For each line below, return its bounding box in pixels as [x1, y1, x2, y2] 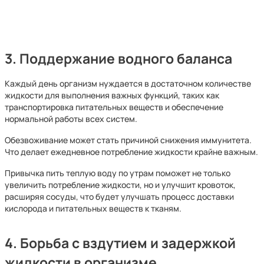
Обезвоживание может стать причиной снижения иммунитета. [5, 134, 252, 146]
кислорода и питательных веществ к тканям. [5, 203, 181, 214]
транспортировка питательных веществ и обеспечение [5, 101, 223, 113]
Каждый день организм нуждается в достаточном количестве [5, 78, 251, 89]
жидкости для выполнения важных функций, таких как [5, 90, 219, 101]
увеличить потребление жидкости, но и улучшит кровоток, [5, 179, 236, 190]
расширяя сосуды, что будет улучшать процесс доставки [5, 191, 234, 202]
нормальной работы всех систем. [5, 113, 137, 124]
